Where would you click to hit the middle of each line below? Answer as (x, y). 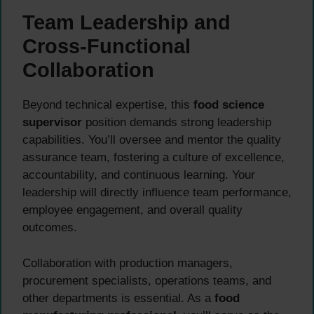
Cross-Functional (107, 47)
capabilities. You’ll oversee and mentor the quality (152, 140)
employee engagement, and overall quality (132, 210)
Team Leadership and (127, 23)
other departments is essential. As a (118, 298)
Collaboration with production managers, (128, 263)
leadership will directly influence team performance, (157, 193)
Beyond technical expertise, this (108, 105)
